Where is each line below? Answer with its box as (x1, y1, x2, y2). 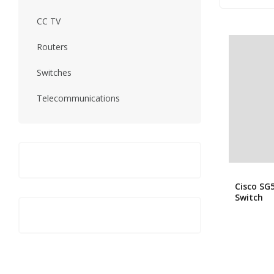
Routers (37, 41, 68, 53)
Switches (37, 67, 72, 78)
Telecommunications (37, 92, 120, 104)
